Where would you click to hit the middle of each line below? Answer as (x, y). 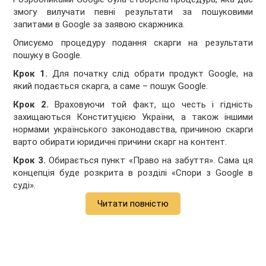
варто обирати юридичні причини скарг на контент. (120, 142)
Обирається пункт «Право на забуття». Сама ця (151, 160)
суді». (25, 185)
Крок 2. (34, 104)
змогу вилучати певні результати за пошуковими (133, 12)
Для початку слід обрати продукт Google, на (152, 73)
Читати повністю (133, 203)
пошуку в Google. (48, 55)
